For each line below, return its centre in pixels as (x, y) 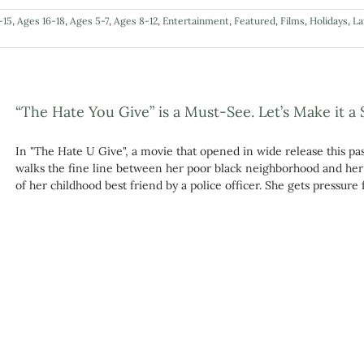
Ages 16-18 (41, 21)
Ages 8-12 (136, 21)
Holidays (329, 21)
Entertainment (196, 21)
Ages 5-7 (89, 21)
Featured (255, 21)
